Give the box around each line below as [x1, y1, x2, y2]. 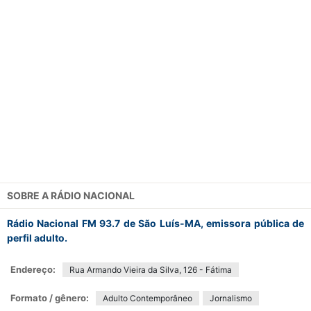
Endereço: [10, 264, 56, 275]
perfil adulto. [7, 232, 67, 244]
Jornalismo [210, 293, 252, 303]
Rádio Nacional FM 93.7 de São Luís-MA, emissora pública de [7, 217, 304, 229]
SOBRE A [7, 190, 51, 201]
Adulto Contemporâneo [103, 293, 192, 303]
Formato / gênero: [10, 292, 89, 303]
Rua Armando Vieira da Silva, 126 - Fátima [69, 264, 232, 275]
